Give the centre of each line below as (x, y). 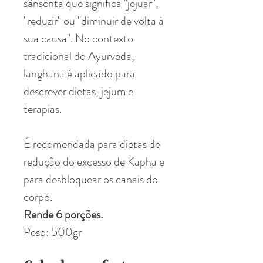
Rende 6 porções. (63, 214)
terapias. (43, 109)
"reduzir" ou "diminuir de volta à (94, 21)
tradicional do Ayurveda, (79, 56)
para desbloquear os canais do (91, 179)
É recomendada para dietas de (92, 144)
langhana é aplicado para (79, 73)
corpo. (38, 197)
